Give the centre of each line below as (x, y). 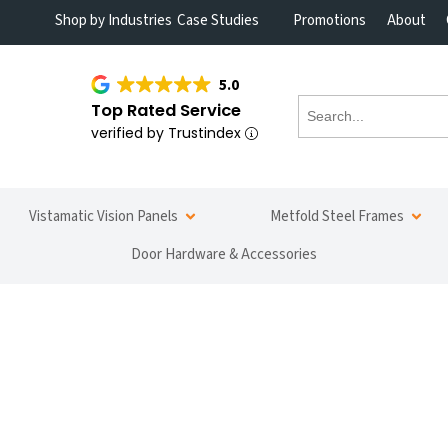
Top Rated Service (165, 110)
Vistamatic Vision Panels (103, 216)
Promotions (330, 20)
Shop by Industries (114, 20)
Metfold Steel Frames (336, 216)
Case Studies (217, 20)
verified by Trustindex (167, 132)
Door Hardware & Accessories (224, 254)
